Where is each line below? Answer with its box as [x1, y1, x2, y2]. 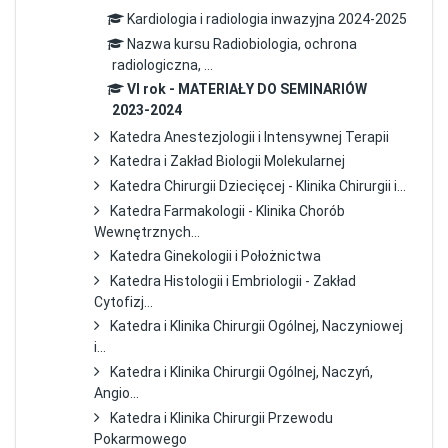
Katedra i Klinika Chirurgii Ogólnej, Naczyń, [110, 364, 374, 381]
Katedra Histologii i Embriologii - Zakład [110, 272, 357, 289]
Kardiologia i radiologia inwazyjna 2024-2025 [126, 11, 407, 28]
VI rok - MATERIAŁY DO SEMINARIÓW [126, 81, 367, 98]
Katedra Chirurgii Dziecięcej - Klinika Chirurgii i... [110, 177, 407, 194]
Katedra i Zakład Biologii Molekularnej [110, 153, 346, 170]
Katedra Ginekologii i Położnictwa [110, 248, 322, 265]
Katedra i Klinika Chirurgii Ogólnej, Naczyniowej [110, 318, 404, 335]
